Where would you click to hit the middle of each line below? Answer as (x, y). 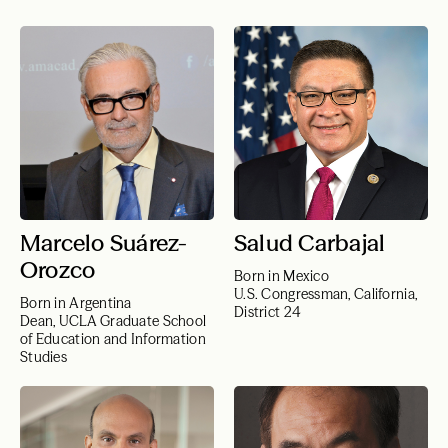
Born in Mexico (281, 276)
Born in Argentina (76, 303)
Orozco (58, 270)
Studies (43, 357)
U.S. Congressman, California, (326, 294)
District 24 (268, 312)
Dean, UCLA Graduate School (113, 321)
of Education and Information (113, 339)
